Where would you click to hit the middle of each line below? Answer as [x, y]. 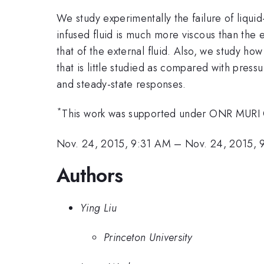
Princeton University [148, 238]
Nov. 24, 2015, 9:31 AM [114, 143]
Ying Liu [98, 208]
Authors [90, 176]
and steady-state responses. [121, 84]
